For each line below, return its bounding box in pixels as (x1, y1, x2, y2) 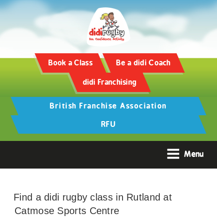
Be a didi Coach (116, 58, 171, 67)
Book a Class (48, 58, 93, 67)
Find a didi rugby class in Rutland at (14, 191, 172, 202)
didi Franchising (82, 77, 137, 87)
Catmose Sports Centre (15, 205, 120, 216)
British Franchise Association (50, 101, 167, 110)
